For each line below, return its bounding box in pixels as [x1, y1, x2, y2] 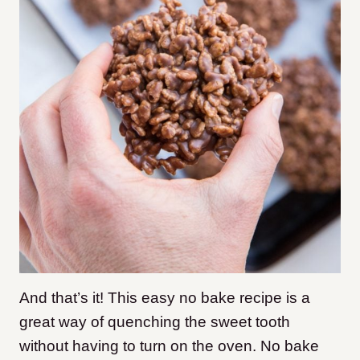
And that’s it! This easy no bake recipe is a [19, 288, 310, 306]
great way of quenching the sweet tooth [19, 313, 290, 330]
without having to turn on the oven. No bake [19, 337, 319, 354]
